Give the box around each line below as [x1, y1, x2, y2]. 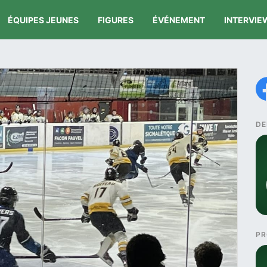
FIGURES [98, 14, 134, 25]
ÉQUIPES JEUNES [8, 14, 79, 25]
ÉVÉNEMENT [153, 14, 206, 25]
